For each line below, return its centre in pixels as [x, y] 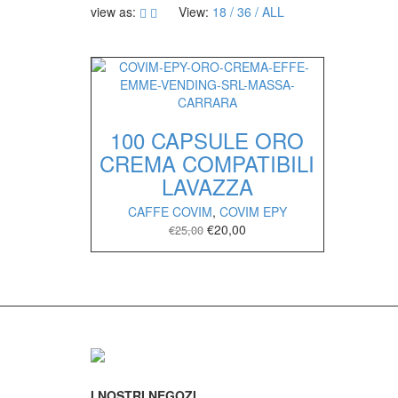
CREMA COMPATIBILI [207, 163]
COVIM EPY [253, 212]
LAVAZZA [207, 187]
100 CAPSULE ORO [207, 140]
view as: [113, 12]
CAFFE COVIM [170, 212]
